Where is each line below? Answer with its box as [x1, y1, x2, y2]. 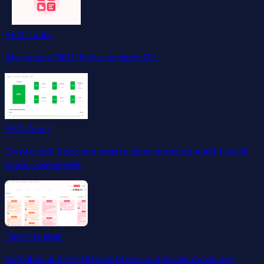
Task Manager [5, 230, 64, 243]
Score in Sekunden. [5, 158, 82, 171]
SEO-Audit [5, 123, 50, 136]
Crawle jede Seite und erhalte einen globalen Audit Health [5, 145, 248, 159]
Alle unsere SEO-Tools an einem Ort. [5, 51, 159, 64]
